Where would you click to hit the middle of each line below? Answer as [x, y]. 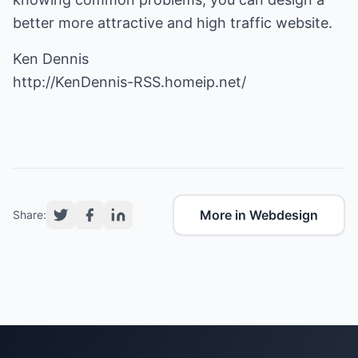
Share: [30, 215]
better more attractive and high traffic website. [173, 23]
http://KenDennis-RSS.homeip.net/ [129, 82]
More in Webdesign [259, 215]
